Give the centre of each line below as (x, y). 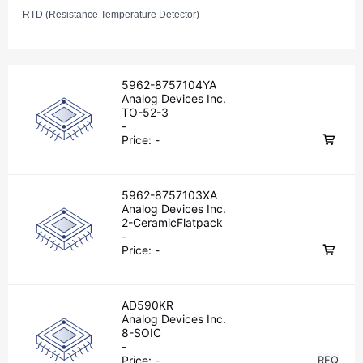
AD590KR (147, 305)
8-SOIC (141, 333)
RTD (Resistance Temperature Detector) (111, 15)
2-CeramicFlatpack (172, 222)
